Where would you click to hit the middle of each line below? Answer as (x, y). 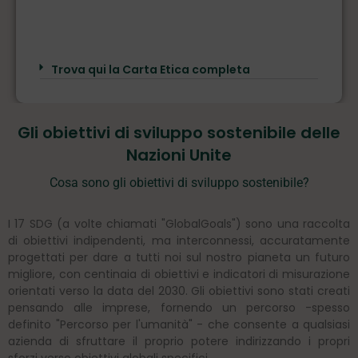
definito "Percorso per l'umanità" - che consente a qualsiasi (179, 324)
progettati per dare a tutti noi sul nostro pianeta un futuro (179, 257)
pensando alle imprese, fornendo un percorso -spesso (179, 308)
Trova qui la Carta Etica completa (151, 70)
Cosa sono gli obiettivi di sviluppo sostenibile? (179, 183)
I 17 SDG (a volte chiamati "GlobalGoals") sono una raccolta (179, 224)
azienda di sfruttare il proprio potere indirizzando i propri (179, 341)
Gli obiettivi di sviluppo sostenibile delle (179, 133)
